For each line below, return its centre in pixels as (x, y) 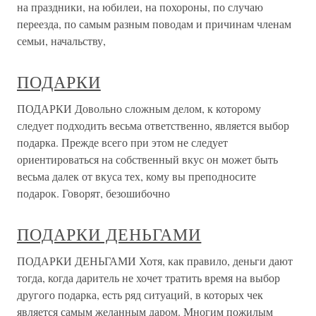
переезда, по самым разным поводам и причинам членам (154, 24)
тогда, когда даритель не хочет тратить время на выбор (148, 278)
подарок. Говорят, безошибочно (93, 193)
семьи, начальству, (61, 41)
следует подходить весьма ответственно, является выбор (153, 125)
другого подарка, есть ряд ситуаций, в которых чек (140, 294)
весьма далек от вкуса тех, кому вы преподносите (136, 176)
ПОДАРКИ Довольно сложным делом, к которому (139, 108)
